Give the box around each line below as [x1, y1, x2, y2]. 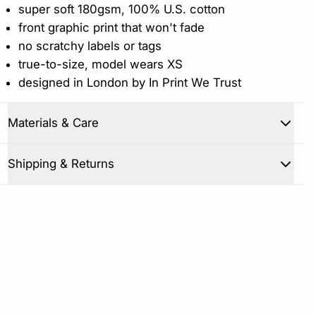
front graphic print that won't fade [18, 20, 205, 35]
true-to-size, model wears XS [18, 56, 183, 71]
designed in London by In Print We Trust [18, 75, 241, 90]
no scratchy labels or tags [18, 38, 162, 53]
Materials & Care [8, 115, 99, 130]
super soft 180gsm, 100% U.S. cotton [18, 1, 225, 16]
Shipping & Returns [8, 156, 114, 171]
